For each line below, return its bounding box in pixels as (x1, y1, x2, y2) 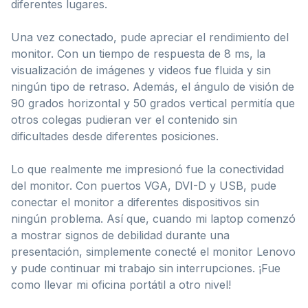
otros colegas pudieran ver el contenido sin (11, 112, 237, 126)
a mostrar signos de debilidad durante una (11, 228, 230, 242)
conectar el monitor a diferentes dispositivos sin (11, 195, 259, 209)
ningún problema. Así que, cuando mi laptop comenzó (11, 211, 296, 225)
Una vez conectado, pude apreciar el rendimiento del (11, 30, 289, 44)
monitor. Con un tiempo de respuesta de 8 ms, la (11, 46, 265, 60)
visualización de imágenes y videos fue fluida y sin (11, 63, 271, 77)
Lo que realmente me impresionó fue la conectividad (11, 162, 284, 176)
